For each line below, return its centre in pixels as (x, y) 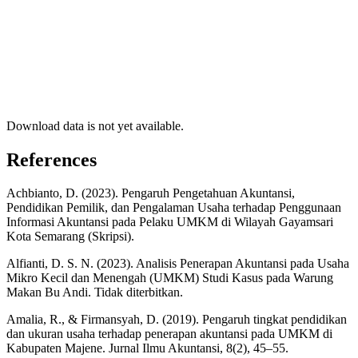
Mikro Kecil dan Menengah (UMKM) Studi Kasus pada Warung (170, 278)
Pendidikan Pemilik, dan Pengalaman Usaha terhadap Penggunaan (174, 208)
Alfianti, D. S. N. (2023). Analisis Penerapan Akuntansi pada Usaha (178, 264)
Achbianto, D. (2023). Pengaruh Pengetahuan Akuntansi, (151, 193)
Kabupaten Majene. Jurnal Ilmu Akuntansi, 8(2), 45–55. (147, 348)
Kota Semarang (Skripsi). (70, 237)
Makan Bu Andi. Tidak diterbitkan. (95, 292)
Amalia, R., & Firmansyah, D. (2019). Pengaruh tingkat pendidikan (177, 320)
